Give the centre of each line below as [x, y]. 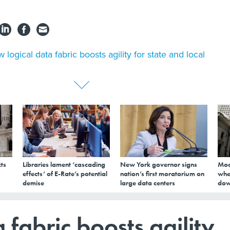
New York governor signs [159, 164]
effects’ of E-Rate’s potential [65, 173]
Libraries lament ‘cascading [64, 164]
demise [33, 183]
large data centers [148, 183]
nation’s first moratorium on [162, 173]
